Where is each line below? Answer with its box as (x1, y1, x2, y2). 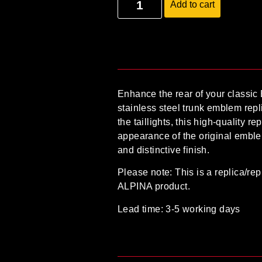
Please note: (118, 167, 173, 178)
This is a (172, 167, 215, 178)
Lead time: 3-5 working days (118, 204, 240, 214)
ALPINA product (118, 181, 188, 192)
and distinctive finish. (118, 144, 210, 155)
